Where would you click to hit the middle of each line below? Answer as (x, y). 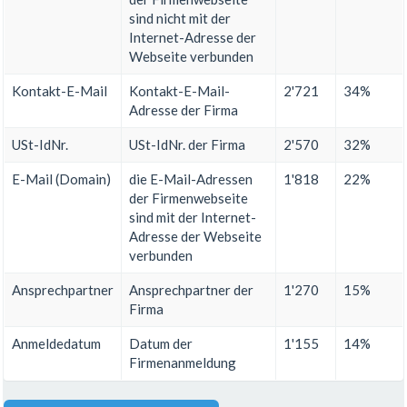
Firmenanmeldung (183, 363)
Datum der (161, 344)
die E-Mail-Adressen (191, 179)
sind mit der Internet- (193, 218)
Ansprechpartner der (191, 290)
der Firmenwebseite (189, 199)
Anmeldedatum (56, 344)
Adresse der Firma (184, 110)
